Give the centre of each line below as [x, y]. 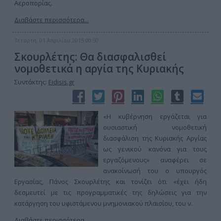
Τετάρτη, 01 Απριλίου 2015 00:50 [56, 40]
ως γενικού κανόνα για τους [155, 149]
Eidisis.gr [61, 82]
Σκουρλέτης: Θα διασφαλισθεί [90, 57]
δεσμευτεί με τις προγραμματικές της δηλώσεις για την [110, 192]
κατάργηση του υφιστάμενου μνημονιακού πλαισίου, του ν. [103, 203]
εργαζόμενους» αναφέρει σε [155, 160]
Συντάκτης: [31, 82]
